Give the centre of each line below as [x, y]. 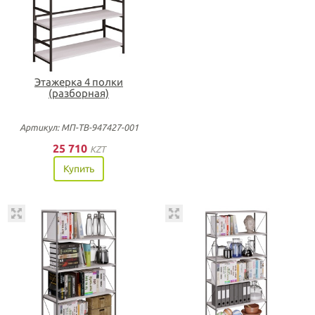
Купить [79, 168]
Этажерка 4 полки [79, 82]
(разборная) [79, 93]
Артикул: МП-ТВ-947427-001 [79, 127]
